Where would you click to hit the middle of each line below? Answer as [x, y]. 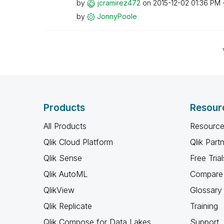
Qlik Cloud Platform [78, 142]
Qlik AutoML [65, 174]
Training [204, 206]
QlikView [59, 190]
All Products [65, 126]
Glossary [206, 190]
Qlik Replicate [68, 206]
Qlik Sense [63, 158]
